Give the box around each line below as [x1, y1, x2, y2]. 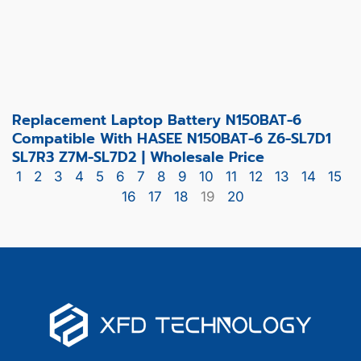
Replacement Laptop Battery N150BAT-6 [12, 108, 301, 131]
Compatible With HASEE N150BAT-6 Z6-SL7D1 [12, 127, 331, 150]
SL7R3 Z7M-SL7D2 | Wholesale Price [12, 145, 264, 168]
